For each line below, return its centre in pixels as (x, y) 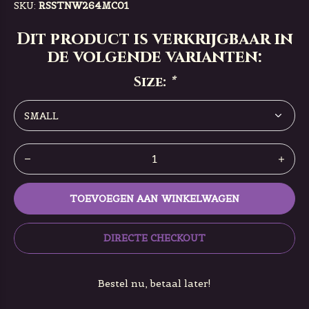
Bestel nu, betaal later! (154, 283)
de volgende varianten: (154, 57)
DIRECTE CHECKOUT (154, 238)
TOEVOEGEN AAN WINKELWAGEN (154, 199)
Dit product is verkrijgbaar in (154, 39)
